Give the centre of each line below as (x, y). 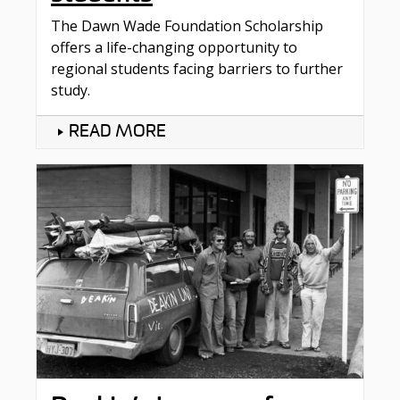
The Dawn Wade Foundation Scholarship (187, 25)
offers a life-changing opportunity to (174, 47)
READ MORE (117, 132)
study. (71, 90)
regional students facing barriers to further (197, 68)
